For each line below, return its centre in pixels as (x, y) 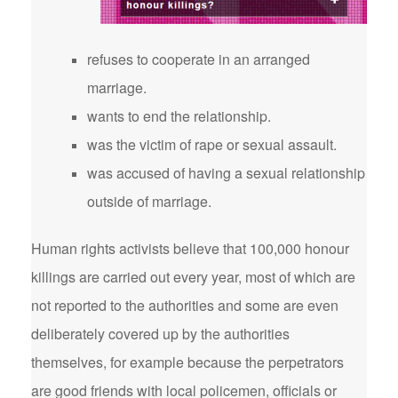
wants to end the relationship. (179, 116)
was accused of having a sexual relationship (226, 173)
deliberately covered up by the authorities (160, 334)
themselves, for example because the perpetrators (187, 362)
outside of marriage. (149, 201)
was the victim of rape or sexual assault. (212, 144)
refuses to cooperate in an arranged (199, 59)
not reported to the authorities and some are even (185, 305)
